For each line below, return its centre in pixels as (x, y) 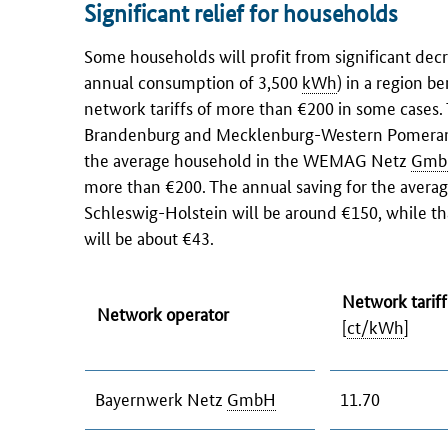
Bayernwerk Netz (161, 398)
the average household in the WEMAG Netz (247, 159)
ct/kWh (375, 326)
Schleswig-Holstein (156, 211)
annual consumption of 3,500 (193, 81)
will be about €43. (149, 237)
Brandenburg (132, 133)
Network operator (163, 313)
